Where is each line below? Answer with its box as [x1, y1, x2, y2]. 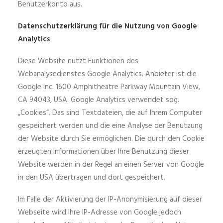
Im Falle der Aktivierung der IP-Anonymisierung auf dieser [18, 194, 202, 206]
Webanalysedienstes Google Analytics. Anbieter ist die [18, 68, 197, 80]
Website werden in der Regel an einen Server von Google [18, 159, 204, 171]
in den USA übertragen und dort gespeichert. [18, 172, 165, 184]
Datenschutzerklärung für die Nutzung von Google [18, 20, 197, 32]
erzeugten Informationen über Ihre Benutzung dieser [18, 146, 189, 158]
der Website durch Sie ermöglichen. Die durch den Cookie [18, 133, 205, 145]
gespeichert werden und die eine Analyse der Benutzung [18, 120, 203, 132]
